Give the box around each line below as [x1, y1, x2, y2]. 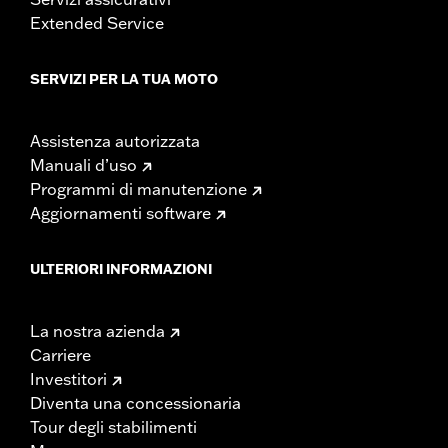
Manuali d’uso [30, 154, 137, 175]
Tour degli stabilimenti [30, 416, 197, 437]
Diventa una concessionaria [30, 392, 241, 413]
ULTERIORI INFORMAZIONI [30, 259, 212, 278]
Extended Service [30, 12, 164, 33]
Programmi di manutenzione [30, 178, 247, 199]
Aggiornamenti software [30, 202, 211, 223]
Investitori [30, 368, 107, 389]
